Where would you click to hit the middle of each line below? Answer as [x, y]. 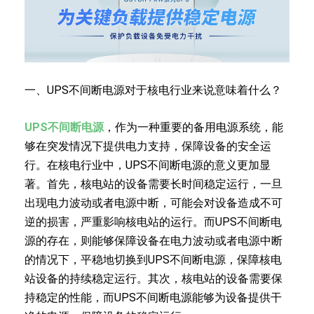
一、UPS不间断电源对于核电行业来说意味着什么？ [153, 90]
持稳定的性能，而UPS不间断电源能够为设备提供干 [153, 297]
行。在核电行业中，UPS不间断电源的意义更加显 [148, 165]
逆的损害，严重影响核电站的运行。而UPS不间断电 [153, 221]
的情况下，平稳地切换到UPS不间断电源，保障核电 [153, 259]
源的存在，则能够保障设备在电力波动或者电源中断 [153, 240]
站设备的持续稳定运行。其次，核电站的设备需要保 [153, 278]
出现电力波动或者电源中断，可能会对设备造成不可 [153, 203]
